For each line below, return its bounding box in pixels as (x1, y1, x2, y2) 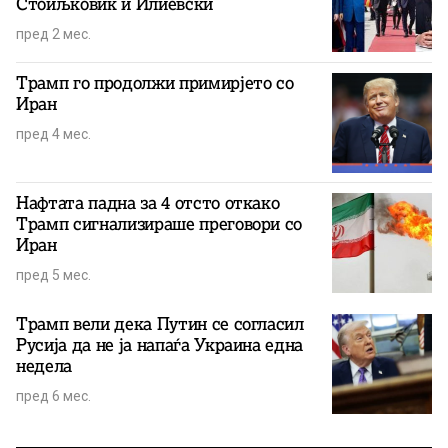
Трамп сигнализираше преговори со (16, 213, 303, 236)
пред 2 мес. (16, 26, 91, 43)
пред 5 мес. (16, 267, 91, 284)
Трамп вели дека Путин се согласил (16, 313, 304, 336)
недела (16, 355, 72, 378)
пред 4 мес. (16, 126, 91, 143)
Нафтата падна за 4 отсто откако (16, 192, 280, 215)
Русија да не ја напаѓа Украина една (16, 334, 304, 357)
